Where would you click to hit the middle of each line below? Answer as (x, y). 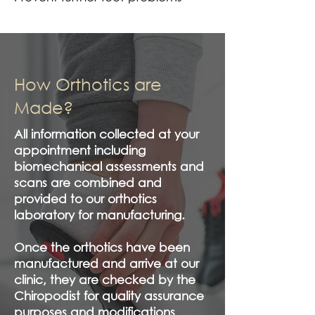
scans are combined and (88, 182)
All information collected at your (107, 134)
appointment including (80, 150)
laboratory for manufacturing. (99, 215)
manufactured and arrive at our (107, 263)
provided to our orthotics (85, 199)
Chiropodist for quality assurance (109, 296)
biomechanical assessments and (109, 166)
